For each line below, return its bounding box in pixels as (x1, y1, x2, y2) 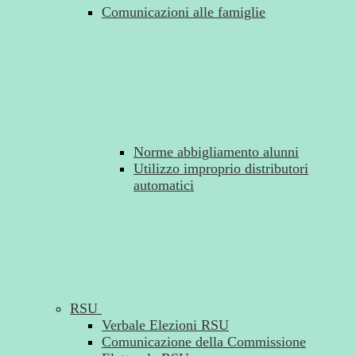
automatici (133, 177, 194, 194)
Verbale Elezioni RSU (102, 317, 229, 334)
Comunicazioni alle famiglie (102, 4, 265, 21)
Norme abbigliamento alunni (133, 144, 299, 161)
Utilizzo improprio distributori (133, 161, 308, 177)
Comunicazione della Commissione (102, 334, 306, 350)
